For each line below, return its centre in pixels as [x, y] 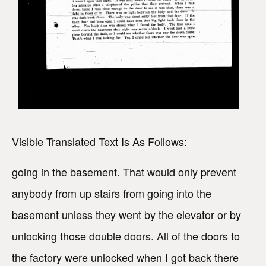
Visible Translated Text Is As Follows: [99, 142]
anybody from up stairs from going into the [112, 193]
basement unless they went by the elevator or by [126, 215]
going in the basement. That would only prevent [124, 172]
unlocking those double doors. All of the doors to [126, 236]
